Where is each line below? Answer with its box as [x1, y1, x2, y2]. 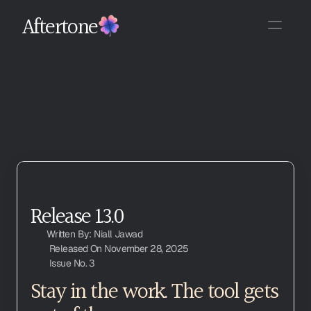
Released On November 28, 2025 [49, 242, 189, 255]
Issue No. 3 [49, 257, 95, 269]
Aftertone [22, 11, 98, 39]
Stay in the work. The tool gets [31, 276, 278, 303]
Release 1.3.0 [31, 201, 124, 228]
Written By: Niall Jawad [47, 228, 143, 240]
